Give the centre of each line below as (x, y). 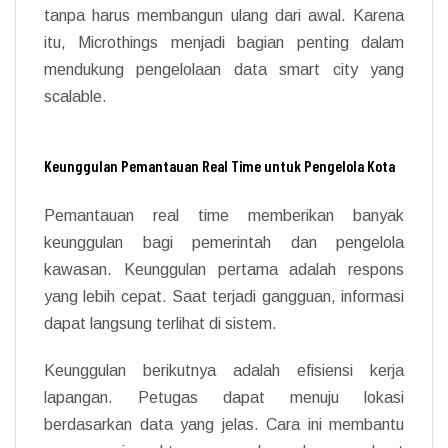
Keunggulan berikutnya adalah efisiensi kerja (224, 370)
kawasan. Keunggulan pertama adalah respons (224, 269)
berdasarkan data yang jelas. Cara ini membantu (224, 424)
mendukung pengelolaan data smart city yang (224, 69)
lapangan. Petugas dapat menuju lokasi (224, 397)
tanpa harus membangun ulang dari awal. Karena (224, 15)
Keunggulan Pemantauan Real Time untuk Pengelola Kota (219, 165)
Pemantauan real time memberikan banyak (224, 215)
